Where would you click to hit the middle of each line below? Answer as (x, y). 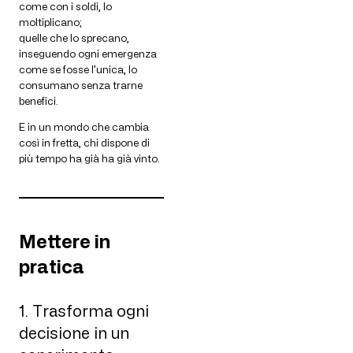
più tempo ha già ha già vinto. (89, 159)
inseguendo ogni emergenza (88, 54)
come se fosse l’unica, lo (78, 70)
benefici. (39, 101)
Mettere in (65, 242)
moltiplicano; (50, 22)
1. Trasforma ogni (84, 311)
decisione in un (74, 333)
